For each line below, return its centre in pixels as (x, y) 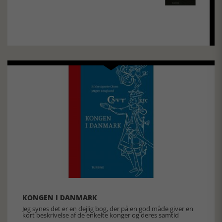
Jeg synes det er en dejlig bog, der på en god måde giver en (108, 209)
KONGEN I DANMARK (60, 198)
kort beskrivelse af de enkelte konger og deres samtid (101, 215)
